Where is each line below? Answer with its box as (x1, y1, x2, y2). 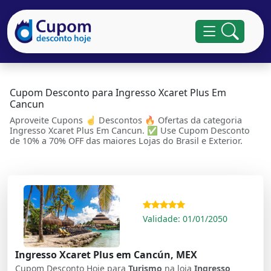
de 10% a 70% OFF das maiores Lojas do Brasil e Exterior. (10, 135, 243, 146)
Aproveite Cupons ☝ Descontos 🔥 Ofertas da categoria (10, 114, 242, 126)
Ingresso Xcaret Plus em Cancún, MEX (15, 247, 197, 261)
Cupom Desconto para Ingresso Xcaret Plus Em (10, 86, 226, 99)
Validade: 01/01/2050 (143, 213, 227, 225)
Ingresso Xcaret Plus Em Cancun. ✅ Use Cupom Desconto (10, 125, 250, 136)
